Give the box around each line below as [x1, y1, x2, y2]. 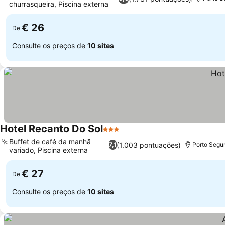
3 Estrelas [102, 129, 140, 139]
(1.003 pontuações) [116, 140, 181, 149]
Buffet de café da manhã [9, 137, 91, 146]
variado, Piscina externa [9, 146, 88, 154]
